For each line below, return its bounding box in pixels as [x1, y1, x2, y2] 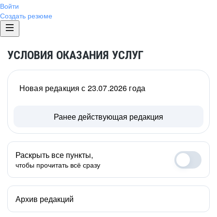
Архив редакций [15, 193, 74, 204]
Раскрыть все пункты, [15, 149, 93, 160]
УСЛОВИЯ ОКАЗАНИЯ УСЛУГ [7, 48, 143, 62]
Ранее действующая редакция [54, 111, 163, 122]
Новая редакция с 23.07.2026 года [19, 82, 146, 93]
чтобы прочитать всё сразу [15, 160, 100, 170]
